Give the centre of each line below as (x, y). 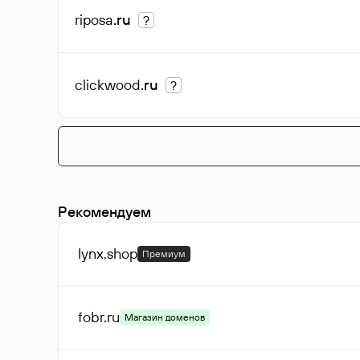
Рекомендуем (104, 212)
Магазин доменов (165, 317)
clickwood (108, 85)
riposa (94, 20)
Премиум (164, 254)
